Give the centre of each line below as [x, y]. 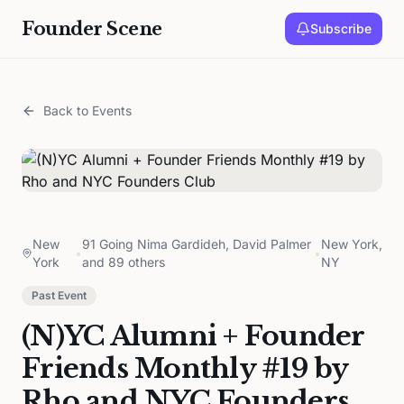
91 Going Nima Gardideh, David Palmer [196, 244]
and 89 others [123, 262]
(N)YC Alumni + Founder [193, 336]
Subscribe [341, 28]
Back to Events [87, 110]
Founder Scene [92, 29]
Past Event [59, 295]
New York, [351, 244]
